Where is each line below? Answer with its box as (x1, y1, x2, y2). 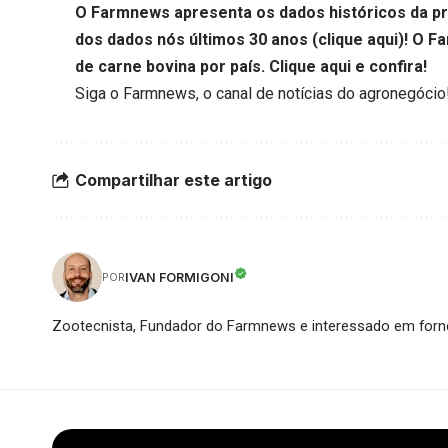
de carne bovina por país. (75, 57, 270, 77)
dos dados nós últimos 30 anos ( (75, 30, 319, 50)
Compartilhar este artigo (75, 169, 272, 190)
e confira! (351, 57, 428, 77)
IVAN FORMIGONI (125, 269, 234, 285)
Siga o (75, 84, 124, 104)
